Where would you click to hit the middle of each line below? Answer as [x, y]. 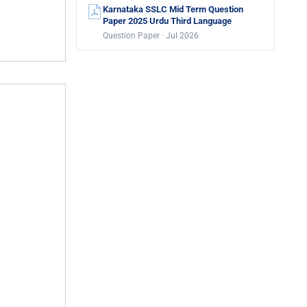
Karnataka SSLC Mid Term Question [173, 9]
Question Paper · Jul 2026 [151, 36]
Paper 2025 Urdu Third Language [167, 21]
